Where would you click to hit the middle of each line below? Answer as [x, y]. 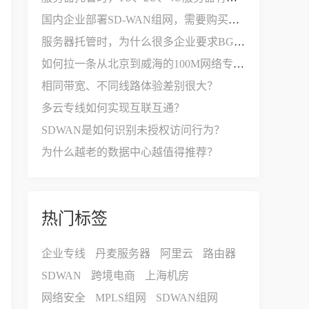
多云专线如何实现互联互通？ [113, 108]
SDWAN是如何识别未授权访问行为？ [133, 130]
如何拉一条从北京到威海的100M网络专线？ [239, 64]
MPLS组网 [121, 298]
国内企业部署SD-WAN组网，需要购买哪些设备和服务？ [234, 20]
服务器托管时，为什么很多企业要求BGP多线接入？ [239, 42]
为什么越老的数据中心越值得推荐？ [130, 152]
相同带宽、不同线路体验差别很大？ [130, 86]
